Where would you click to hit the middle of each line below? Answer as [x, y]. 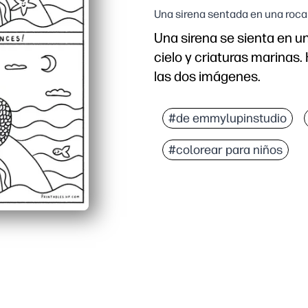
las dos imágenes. [207, 77]
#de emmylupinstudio [228, 119]
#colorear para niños [225, 150]
